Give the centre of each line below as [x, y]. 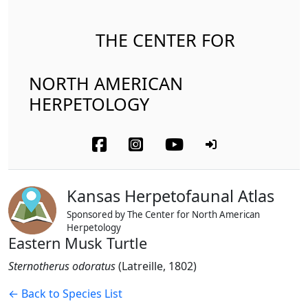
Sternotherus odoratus [62, 266]
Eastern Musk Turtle [78, 243]
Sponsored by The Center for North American [163, 214]
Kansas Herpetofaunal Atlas [170, 196]
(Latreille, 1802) [157, 266]
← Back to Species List [65, 294]
